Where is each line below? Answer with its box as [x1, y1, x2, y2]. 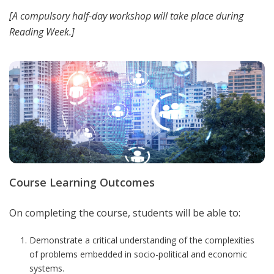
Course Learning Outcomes [9, 175, 155, 190]
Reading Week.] [9, 25, 75, 39]
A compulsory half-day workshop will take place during [12, 9, 243, 23]
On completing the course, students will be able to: [9, 206, 240, 220]
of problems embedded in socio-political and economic [29, 248, 247, 261]
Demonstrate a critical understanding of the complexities [29, 234, 254, 246]
